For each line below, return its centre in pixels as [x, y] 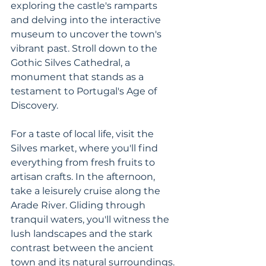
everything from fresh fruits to [84, 162]
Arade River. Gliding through [79, 205]
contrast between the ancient [83, 248]
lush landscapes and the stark [83, 234]
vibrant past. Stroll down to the [85, 48]
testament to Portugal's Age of [85, 91]
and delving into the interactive [87, 20]
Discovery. [36, 105]
